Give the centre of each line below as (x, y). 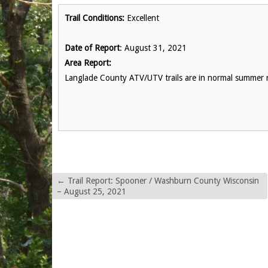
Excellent (141, 18)
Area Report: (88, 63)
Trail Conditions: (94, 18)
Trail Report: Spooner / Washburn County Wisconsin (162, 181)
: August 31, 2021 (153, 48)
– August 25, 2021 (91, 191)
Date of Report (92, 48)
